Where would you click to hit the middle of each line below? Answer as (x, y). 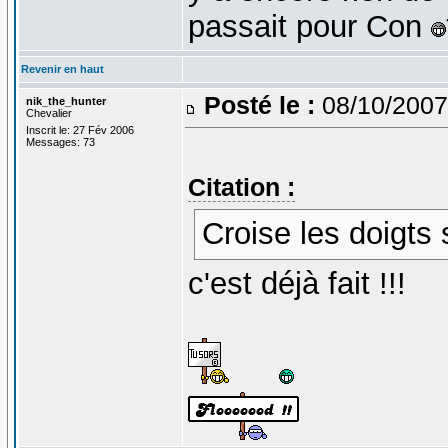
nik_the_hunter (65, 100)
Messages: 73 (60, 141)
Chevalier (48, 112)
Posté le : (259, 104)
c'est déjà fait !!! (296, 284)
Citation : (241, 186)
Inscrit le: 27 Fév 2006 (79, 129)
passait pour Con (309, 26)
